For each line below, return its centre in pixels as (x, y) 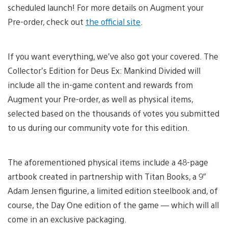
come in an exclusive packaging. (67, 219)
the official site (113, 21)
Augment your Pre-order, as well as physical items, (100, 99)
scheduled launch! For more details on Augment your (106, 7)
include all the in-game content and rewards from (100, 84)
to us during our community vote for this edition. (99, 127)
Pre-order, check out (47, 21)
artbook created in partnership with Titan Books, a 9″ (107, 176)
